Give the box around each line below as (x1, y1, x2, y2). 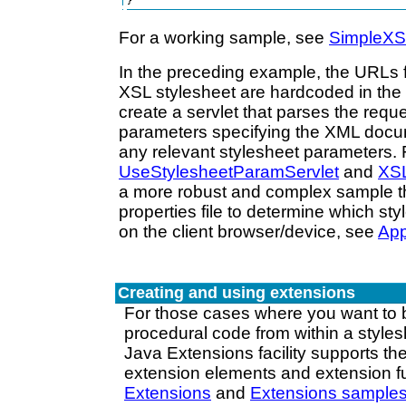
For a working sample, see (119, 28, 329, 47)
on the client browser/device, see (119, 222, 378, 241)
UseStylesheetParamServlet (119, 162, 339, 181)
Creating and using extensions (118, 284, 355, 302)
